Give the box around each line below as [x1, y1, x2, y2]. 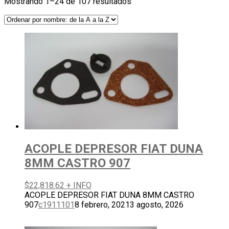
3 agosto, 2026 [130, 199, 184, 210]
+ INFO [66, 180, 91, 190]
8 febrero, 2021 [75, 199, 130, 210]
